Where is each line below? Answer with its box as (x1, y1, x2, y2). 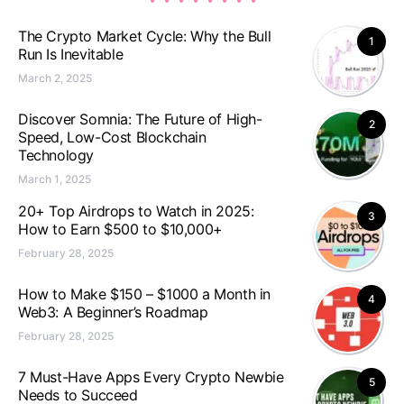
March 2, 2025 (18, 71, 92, 85)
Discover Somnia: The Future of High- (18, 110, 262, 128)
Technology (18, 146, 94, 164)
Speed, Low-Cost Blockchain (18, 128, 207, 146)
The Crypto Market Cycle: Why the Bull (18, 27, 271, 45)
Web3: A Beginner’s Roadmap (18, 303, 208, 321)
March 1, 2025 (18, 172, 91, 186)
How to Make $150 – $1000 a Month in (18, 285, 271, 303)
